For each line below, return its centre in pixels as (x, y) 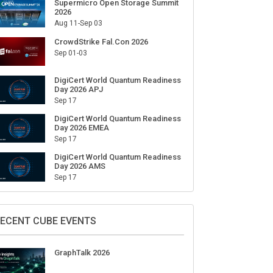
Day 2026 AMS (80, 166)
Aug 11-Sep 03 (78, 23)
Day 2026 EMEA (81, 128)
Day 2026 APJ (78, 89)
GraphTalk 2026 (82, 252)
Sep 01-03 (70, 53)
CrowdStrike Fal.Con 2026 (101, 41)
